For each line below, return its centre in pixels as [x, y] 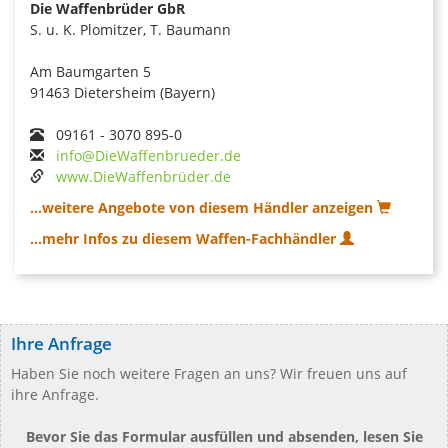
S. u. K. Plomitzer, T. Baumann [130, 29]
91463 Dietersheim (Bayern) [122, 92]
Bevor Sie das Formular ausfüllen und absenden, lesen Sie [224, 436]
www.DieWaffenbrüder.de [143, 176]
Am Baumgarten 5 [90, 71]
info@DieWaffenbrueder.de [148, 155]
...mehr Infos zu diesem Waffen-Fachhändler [185, 238]
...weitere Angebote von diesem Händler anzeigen [203, 207]
